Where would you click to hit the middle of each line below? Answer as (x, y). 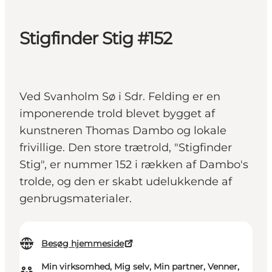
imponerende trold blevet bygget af (117, 114)
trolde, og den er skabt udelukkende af (126, 182)
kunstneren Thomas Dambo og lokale (123, 131)
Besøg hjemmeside (83, 244)
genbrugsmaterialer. (76, 199)
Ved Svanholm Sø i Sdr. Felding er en (120, 97)
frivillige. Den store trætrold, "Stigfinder (126, 148)
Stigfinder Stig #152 (96, 39)
